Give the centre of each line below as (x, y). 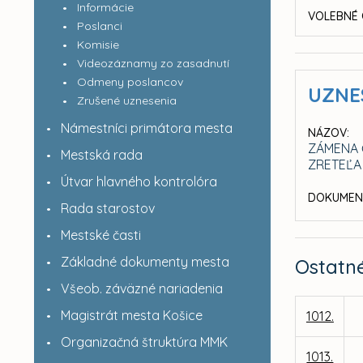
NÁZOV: (329, 133)
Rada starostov (107, 208)
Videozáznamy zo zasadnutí (153, 63)
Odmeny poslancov (130, 82)
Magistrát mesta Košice (131, 315)
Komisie (98, 45)
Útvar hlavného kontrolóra (139, 181)
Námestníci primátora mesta (146, 128)
